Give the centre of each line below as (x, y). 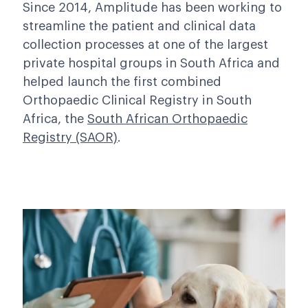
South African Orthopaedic (167, 119)
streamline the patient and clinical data (139, 26)
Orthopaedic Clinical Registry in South (137, 101)
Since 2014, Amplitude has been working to (152, 8)
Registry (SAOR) (70, 138)
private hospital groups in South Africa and (151, 64)
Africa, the (55, 119)
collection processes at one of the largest (145, 45)
